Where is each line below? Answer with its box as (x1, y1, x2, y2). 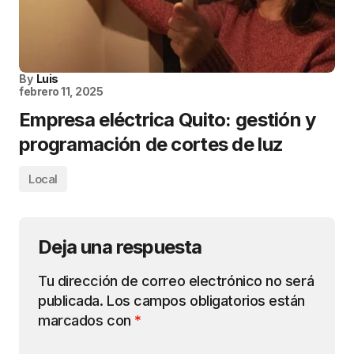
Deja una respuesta (38, 235, 201, 259)
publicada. (38, 292, 104, 310)
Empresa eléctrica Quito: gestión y (19, 108, 316, 132)
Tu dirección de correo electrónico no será (38, 273, 314, 290)
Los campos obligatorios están (107, 292, 306, 310)
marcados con (38, 312, 135, 330)
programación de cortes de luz (19, 133, 284, 156)
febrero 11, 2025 (19, 85, 104, 99)
